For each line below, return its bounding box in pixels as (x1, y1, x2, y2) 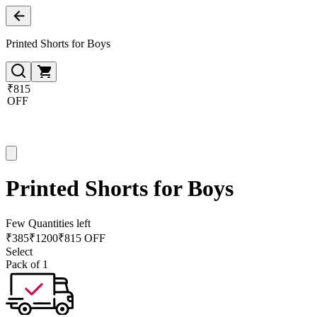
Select (6, 245, 33, 258)
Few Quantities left (6, 217, 91, 229)
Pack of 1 (6, 258, 48, 270)
